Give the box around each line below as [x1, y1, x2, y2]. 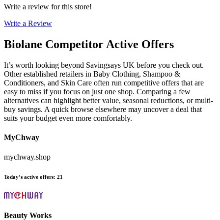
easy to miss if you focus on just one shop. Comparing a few [4, 87, 191, 96]
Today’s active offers [4, 173, 54, 180]
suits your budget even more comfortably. [4, 114, 132, 123]
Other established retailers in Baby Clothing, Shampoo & [4, 70, 180, 79]
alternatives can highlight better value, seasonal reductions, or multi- [4, 96, 213, 105]
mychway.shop [4, 152, 51, 161]
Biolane [4, 38, 42, 51]
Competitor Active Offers [45, 38, 174, 51]
